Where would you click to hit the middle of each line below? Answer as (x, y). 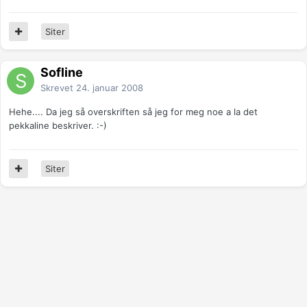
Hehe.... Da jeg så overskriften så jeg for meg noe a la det (133, 112)
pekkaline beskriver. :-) (58, 126)
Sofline (62, 73)
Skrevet (58, 88)
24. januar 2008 (110, 88)
